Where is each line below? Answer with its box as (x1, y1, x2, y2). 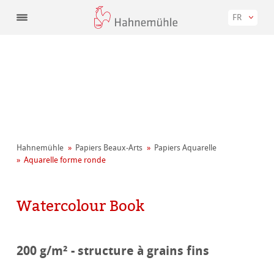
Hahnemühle (17, 143, 64, 153)
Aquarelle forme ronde (24, 155, 106, 165)
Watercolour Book (17, 195, 145, 217)
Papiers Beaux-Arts (75, 143, 143, 153)
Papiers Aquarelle (154, 143, 217, 153)
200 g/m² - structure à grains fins (17, 242, 210, 259)
